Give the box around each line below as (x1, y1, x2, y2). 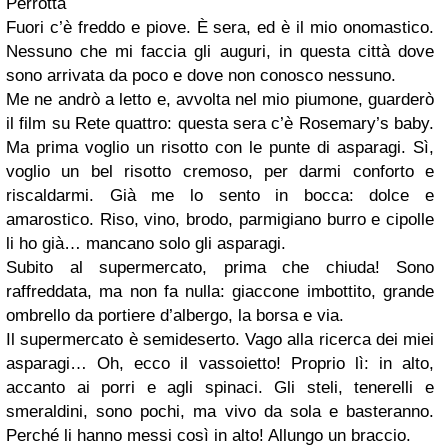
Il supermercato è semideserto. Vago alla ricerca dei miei (6, 330, 434, 349)
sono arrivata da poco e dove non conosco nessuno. (6, 66, 396, 85)
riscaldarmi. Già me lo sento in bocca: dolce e (6, 186, 434, 205)
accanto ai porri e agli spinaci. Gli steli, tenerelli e (6, 378, 434, 397)
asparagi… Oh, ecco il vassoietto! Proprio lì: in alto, (6, 354, 434, 373)
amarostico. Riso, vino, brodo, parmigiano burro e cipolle (6, 210, 434, 229)
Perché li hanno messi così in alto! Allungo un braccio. (6, 426, 411, 445)
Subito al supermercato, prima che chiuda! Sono (6, 258, 434, 277)
